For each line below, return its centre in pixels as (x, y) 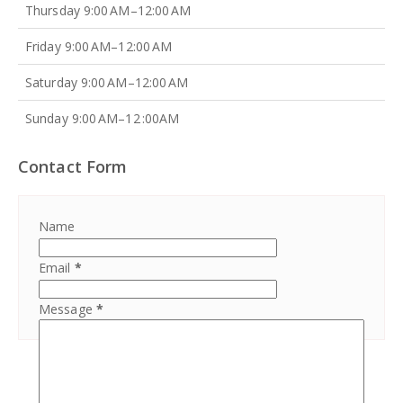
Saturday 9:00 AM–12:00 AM (107, 82)
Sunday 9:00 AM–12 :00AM (103, 118)
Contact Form (73, 166)
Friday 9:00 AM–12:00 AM (99, 46)
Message (67, 309)
